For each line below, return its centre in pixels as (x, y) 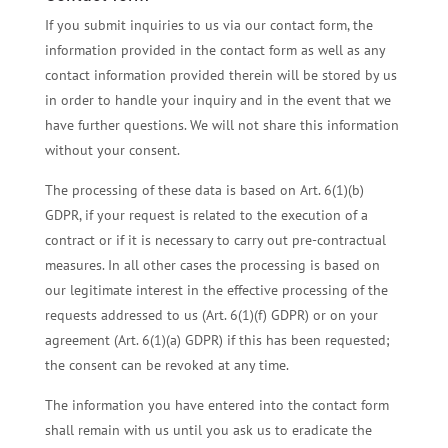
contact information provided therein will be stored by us (220, 74)
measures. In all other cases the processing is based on (212, 264)
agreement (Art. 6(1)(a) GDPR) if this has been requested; (217, 339)
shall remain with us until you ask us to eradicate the (208, 429)
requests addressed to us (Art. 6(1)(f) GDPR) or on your (211, 314)
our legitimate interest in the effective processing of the (216, 289)
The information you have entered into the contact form (216, 404)
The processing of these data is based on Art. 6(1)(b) (204, 189)
